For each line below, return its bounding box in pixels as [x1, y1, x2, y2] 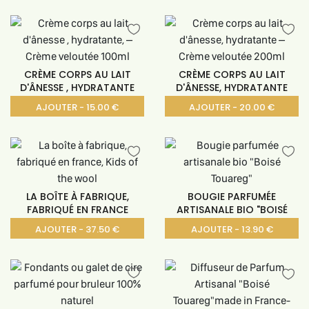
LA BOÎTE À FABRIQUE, [26, 189, 129, 203]
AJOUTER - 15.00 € [36, 101, 119, 114]
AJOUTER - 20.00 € [189, 101, 275, 114]
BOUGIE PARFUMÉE [188, 189, 276, 203]
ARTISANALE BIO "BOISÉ [176, 202, 288, 217]
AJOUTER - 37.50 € [35, 222, 119, 236]
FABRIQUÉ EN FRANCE [26, 202, 128, 217]
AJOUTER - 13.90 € [190, 222, 273, 236]
